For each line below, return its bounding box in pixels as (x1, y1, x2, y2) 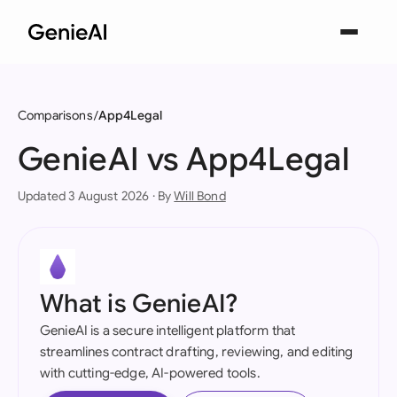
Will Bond (174, 188, 226, 204)
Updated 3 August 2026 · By (18, 188, 175, 204)
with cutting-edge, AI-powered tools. (40, 365, 261, 381)
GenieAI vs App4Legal (18, 139, 350, 179)
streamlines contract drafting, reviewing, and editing (40, 344, 354, 360)
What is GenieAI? (40, 288, 238, 319)
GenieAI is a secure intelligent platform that (40, 323, 296, 339)
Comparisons (18, 107, 93, 123)
